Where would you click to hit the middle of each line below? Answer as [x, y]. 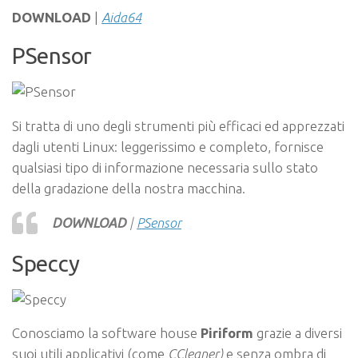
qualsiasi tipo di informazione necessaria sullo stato [165, 167]
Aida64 [121, 18]
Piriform [229, 333]
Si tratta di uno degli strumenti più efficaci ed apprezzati [178, 125]
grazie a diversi [299, 333]
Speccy [46, 263]
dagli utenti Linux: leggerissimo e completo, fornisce [168, 146]
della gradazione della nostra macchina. [129, 188]
